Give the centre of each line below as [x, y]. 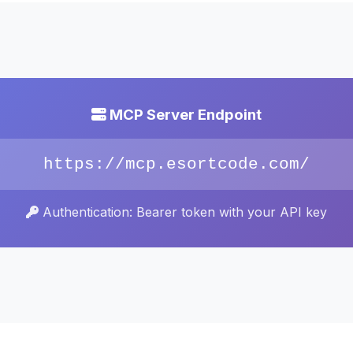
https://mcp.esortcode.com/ [176, 164]
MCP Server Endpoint [184, 115]
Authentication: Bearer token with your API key [183, 212]
